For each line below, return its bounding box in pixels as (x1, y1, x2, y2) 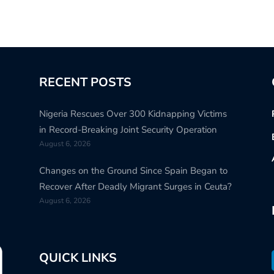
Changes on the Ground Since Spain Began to (39, 164, 228, 177)
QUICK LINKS (39, 249, 117, 266)
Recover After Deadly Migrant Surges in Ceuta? (39, 180, 232, 193)
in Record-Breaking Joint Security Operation (39, 123, 217, 136)
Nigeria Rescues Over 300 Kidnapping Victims (39, 107, 227, 120)
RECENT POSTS (39, 73, 131, 91)
